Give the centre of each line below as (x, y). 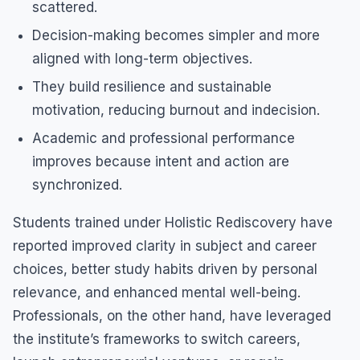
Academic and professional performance (164, 138)
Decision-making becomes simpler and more (176, 35)
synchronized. (77, 184)
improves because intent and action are (161, 161)
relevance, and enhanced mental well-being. (157, 292)
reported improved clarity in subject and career (165, 245)
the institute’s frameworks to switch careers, (157, 339)
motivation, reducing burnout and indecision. (176, 110)
